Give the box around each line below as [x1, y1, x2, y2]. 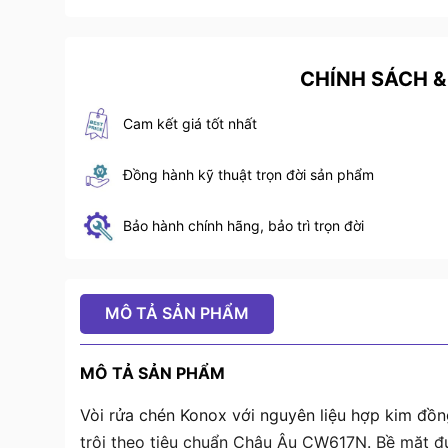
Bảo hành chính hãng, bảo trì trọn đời [122, 217, 364, 235]
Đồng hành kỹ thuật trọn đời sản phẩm [122, 166, 374, 184]
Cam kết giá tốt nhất [122, 115, 257, 133]
